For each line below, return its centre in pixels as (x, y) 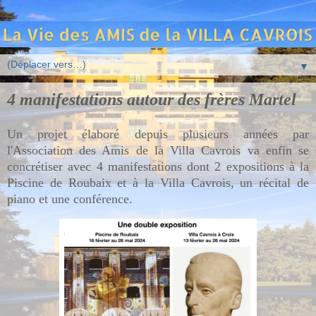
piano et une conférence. (70, 199)
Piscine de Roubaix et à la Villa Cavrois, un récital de (158, 182)
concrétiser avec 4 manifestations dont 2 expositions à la (158, 166)
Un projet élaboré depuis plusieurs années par (158, 134)
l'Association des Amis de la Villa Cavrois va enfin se (158, 150)
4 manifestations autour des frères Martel (152, 99)
